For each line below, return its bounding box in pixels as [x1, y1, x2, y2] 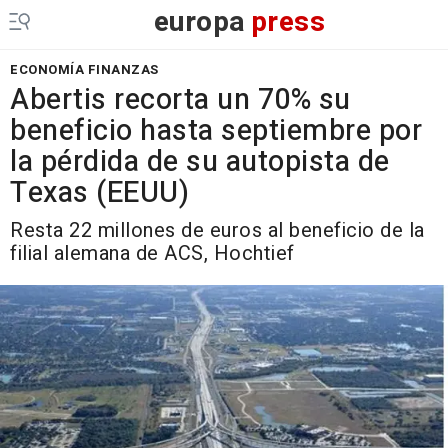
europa [153, 2, 246, 43]
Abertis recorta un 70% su [10, 79, 351, 121]
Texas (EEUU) [10, 172, 189, 214]
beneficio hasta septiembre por [10, 110, 422, 152]
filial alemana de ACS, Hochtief [10, 239, 295, 268]
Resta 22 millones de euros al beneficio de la [10, 216, 425, 245]
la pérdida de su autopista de [10, 141, 390, 183]
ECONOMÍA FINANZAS [10, 60, 159, 79]
